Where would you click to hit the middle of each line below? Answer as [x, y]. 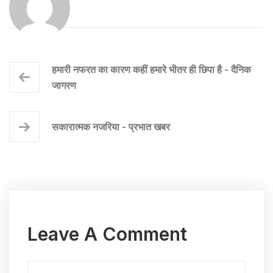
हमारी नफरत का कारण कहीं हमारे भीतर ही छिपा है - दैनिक [151, 70]
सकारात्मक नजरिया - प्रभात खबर [111, 127]
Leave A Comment [107, 234]
